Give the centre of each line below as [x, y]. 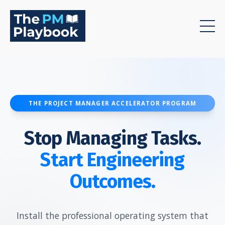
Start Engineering [113, 160]
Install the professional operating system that [113, 215]
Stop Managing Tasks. [113, 138]
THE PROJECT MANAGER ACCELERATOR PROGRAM [113, 103]
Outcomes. [113, 181]
